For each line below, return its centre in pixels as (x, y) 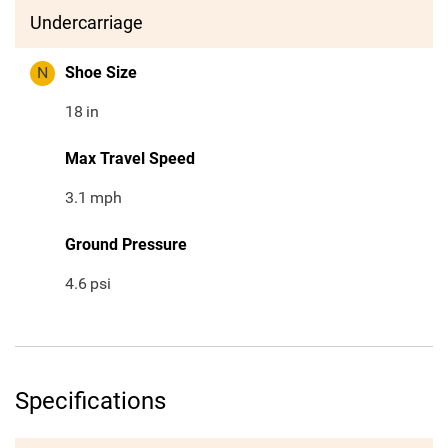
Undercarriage (86, 23)
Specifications (90, 401)
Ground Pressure (126, 245)
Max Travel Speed (130, 159)
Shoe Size (101, 73)
